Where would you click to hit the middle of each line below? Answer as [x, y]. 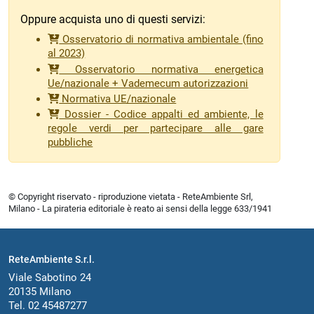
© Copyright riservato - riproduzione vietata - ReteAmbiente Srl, [131, 197]
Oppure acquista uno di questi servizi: [113, 20]
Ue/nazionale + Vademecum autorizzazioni [148, 83]
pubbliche [70, 143]
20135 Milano [40, 292]
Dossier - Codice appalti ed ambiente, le [161, 115]
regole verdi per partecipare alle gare [156, 129]
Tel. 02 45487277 [48, 306]
